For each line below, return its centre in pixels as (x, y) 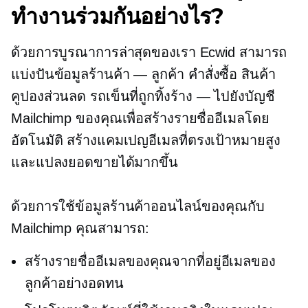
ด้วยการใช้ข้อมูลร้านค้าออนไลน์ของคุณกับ (138, 206)
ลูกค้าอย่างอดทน (74, 283)
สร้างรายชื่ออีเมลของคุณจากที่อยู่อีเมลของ (150, 261)
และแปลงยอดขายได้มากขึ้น (95, 162)
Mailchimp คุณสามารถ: (80, 228)
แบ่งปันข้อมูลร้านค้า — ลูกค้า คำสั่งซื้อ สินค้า (143, 74)
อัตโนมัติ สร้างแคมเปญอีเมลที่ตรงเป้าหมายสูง (146, 140)
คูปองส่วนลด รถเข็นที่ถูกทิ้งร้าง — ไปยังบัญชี (143, 96)
